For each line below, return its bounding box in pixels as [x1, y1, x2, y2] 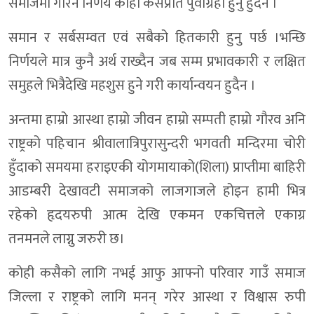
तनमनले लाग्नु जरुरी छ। [8, 227, 125, 252]
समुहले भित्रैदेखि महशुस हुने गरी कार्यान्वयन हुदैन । [8, 74, 256, 98]
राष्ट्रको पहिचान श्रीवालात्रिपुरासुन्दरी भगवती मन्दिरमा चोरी [8, 132, 306, 156]
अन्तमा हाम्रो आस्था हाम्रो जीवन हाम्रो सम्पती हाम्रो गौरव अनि [8, 108, 306, 132]
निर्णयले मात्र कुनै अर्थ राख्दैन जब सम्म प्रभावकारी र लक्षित [8, 50, 306, 74]
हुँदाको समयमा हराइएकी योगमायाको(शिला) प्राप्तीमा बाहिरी [8, 156, 306, 180]
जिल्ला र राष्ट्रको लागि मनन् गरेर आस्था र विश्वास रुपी [8, 285, 306, 310]
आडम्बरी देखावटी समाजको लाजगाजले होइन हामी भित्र [8, 179, 306, 204]
